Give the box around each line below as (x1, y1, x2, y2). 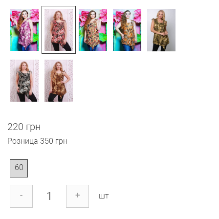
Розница (7, 136, 38, 146)
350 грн (40, 136, 67, 146)
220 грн (7, 121, 41, 133)
